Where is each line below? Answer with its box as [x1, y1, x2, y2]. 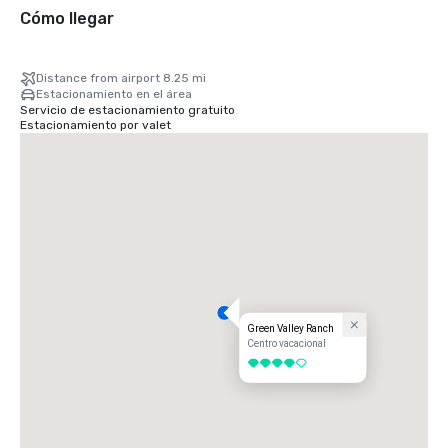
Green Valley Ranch [247, 323, 335, 335]
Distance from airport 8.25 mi [36, 71, 206, 86]
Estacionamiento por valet [20, 118, 171, 133]
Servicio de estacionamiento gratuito [20, 103, 235, 118]
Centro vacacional [247, 338, 327, 350]
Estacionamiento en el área [36, 87, 192, 102]
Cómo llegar [20, 9, 114, 29]
